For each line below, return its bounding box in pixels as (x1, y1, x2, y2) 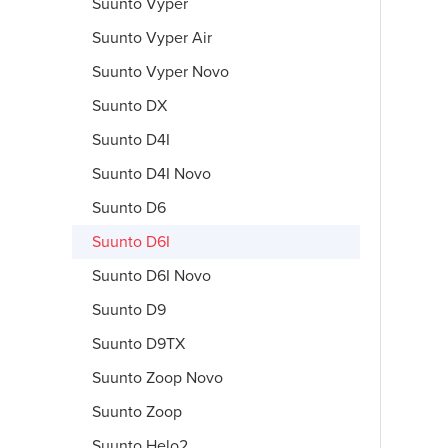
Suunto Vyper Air (92, 30, 212, 46)
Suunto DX (92, 98, 167, 114)
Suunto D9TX (92, 336, 185, 352)
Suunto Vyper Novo (92, 64, 229, 80)
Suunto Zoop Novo (92, 370, 223, 386)
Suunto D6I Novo (92, 268, 211, 284)
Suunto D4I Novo (92, 166, 211, 182)
